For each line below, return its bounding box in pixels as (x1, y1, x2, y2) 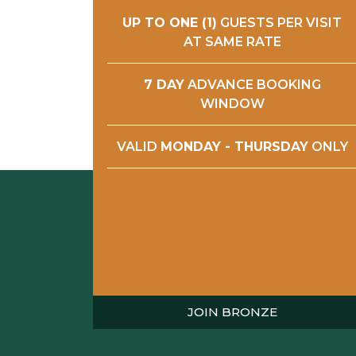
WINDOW (199, 96, 265, 111)
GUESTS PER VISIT (217, 15, 342, 30)
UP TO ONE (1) (122, 15, 217, 30)
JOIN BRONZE (187, 304, 277, 319)
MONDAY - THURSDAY (160, 139, 308, 154)
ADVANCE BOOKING (184, 77, 321, 92)
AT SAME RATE (183, 34, 281, 49)
